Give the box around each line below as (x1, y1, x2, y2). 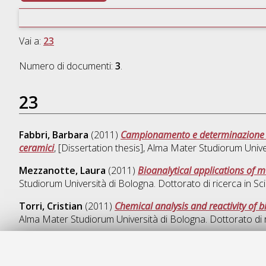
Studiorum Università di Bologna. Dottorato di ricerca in (18, 177, 254, 191)
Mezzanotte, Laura (18, 164, 106, 178)
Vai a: (18, 34, 43, 48)
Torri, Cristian (18, 199, 83, 213)
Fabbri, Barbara (18, 128, 88, 142)
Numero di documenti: (18, 59, 115, 73)
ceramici (18, 141, 54, 155)
